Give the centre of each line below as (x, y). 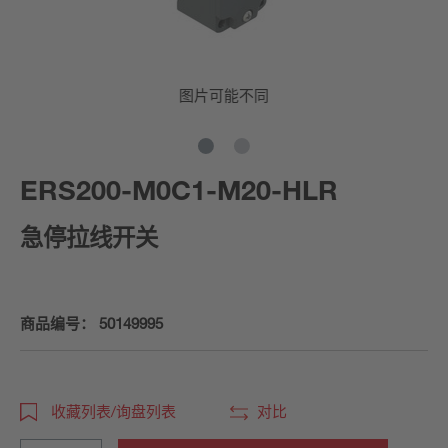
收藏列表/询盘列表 (111, 410)
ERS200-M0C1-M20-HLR (179, 189)
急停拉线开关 (89, 237)
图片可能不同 (223, 95)
